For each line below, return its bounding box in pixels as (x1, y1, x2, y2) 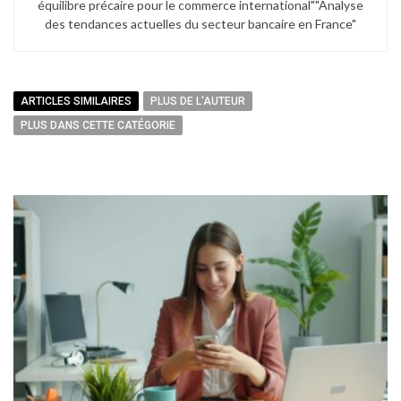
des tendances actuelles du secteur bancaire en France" (45, 15, 356, 31)
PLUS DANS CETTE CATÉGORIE (21, 118, 175, 132)
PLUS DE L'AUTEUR (150, 94, 245, 107)
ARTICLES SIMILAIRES (21, 94, 132, 107)
